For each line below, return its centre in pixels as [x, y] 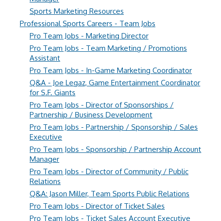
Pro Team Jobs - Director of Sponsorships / [102, 105]
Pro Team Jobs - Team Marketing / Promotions [108, 48]
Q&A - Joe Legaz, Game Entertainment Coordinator [115, 83]
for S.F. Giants [53, 92]
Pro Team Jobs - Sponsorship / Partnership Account [115, 149]
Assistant [45, 58]
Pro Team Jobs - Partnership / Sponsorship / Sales [114, 127]
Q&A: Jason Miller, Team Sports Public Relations [110, 194]
